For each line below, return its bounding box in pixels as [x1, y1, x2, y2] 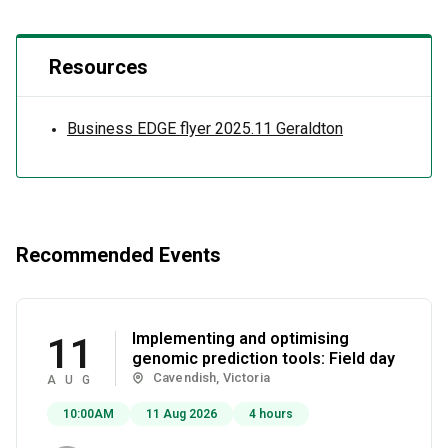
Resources [49, 55, 148, 79]
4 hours [249, 407, 293, 421]
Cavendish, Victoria [153, 370, 270, 385]
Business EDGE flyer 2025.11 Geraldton [67, 119, 343, 138]
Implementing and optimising [132, 329, 349, 348]
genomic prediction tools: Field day [132, 349, 395, 368]
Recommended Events [16, 243, 221, 267]
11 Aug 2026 [146, 407, 217, 421]
